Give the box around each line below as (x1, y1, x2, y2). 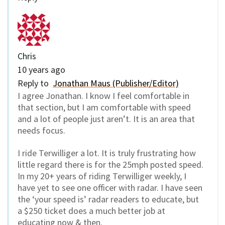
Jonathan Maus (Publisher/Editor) (53, 77, 179, 89)
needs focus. (18, 125, 65, 137)
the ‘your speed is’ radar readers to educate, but (18, 193, 199, 205)
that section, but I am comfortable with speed (18, 101, 191, 114)
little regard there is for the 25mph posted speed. (18, 158, 203, 170)
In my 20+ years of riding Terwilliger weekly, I (18, 170, 186, 182)
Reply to (18, 77, 53, 89)
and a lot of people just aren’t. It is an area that (18, 113, 195, 125)
